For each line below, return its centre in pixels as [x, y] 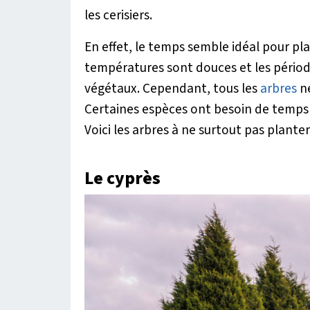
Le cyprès [122, 178]
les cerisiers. [118, 15]
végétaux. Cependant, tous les [172, 88]
